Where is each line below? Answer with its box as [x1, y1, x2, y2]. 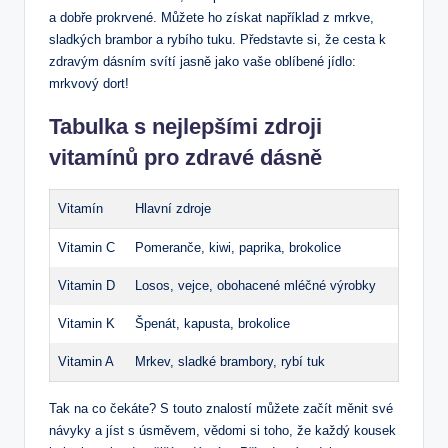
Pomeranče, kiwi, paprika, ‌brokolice [135, 239, 341, 255]
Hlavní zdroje [135, 200, 211, 216]
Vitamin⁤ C [58, 239, 115, 255]
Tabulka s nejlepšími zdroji [49, 113, 322, 139]
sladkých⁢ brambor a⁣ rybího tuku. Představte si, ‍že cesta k [49, 31, 386, 47]
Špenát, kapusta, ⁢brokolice [135, 315, 290, 331]
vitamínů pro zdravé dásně [49, 144, 322, 170]
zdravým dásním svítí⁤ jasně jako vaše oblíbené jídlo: [49, 53, 356, 69]
